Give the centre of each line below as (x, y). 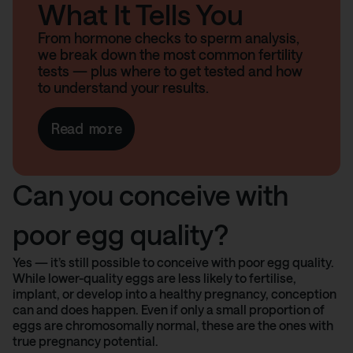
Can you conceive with (150, 195)
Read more (87, 129)
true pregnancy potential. (85, 341)
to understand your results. (123, 88)
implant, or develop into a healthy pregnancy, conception (175, 294)
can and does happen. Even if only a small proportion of (169, 310)
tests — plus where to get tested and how (170, 71)
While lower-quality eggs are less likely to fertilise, (154, 278)
